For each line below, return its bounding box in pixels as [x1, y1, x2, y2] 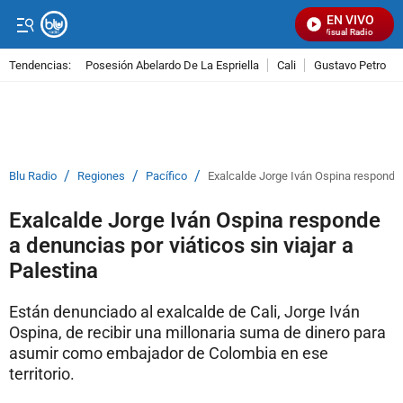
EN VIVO [327, 13, 374, 27]
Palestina [9, 258, 98, 283]
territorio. [9, 364, 75, 383]
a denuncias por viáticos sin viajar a [9, 233, 354, 258]
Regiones [77, 169, 125, 183]
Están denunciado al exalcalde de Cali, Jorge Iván [9, 302, 360, 321]
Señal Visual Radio [294, 27, 370, 37]
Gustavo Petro [314, 58, 386, 72]
